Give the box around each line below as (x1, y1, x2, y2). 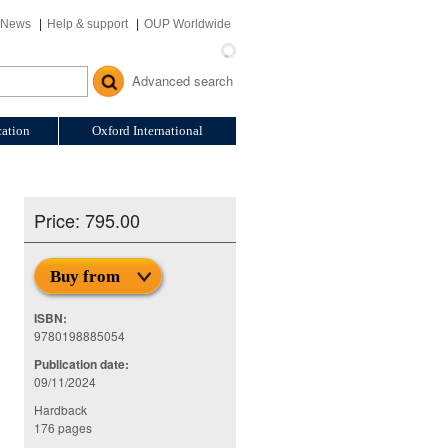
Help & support (47, 17, 128, 31)
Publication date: (34, 355, 130, 373)
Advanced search (132, 71, 233, 91)
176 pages (34, 419, 93, 436)
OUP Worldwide (144, 17, 231, 31)
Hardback (34, 401, 88, 418)
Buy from (50, 267, 121, 286)
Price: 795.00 (34, 207, 146, 233)
